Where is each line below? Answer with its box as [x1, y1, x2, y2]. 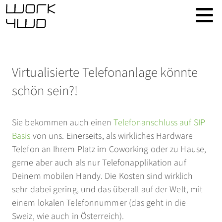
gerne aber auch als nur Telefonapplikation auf [12, 157, 186, 169]
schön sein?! [12, 81, 78, 101]
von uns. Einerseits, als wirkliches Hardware [30, 130, 193, 142]
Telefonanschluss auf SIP [113, 116, 205, 129]
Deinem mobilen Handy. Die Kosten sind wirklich [12, 170, 193, 182]
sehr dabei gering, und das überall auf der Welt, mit [12, 183, 203, 196]
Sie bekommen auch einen [12, 116, 114, 129]
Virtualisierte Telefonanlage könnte [12, 63, 198, 82]
